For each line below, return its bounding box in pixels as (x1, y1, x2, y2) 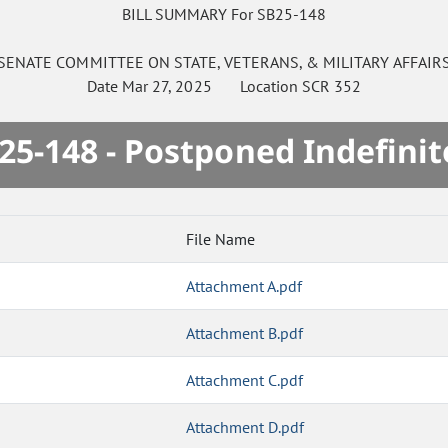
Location (211, 76, 302, 97)
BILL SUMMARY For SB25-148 (121, 4, 327, 25)
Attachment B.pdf (186, 323, 304, 344)
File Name (186, 229, 255, 250)
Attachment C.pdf (186, 370, 304, 391)
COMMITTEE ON (56, 52, 170, 73)
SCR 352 (301, 76, 361, 97)
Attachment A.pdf (186, 276, 303, 297)
